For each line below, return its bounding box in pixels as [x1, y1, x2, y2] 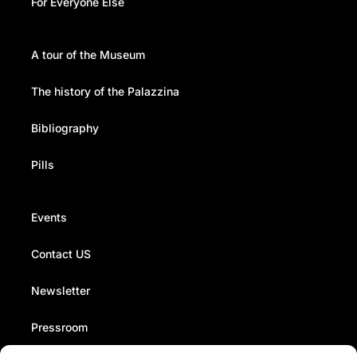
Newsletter [30, 283, 90, 297]
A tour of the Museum [30, 47, 145, 61]
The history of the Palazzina [30, 84, 179, 98]
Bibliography [30, 120, 99, 135]
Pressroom [30, 320, 88, 334]
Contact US [30, 246, 91, 261]
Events [30, 210, 67, 224]
